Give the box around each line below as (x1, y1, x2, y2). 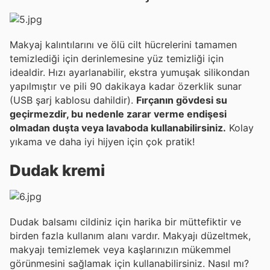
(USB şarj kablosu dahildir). (10, 94, 136, 107)
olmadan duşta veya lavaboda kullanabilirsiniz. (10, 122, 226, 134)
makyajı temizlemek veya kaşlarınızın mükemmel (10, 243, 231, 256)
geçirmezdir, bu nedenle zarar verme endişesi (10, 108, 227, 121)
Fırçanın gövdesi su (136, 94, 227, 107)
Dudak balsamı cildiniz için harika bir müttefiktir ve (10, 216, 241, 228)
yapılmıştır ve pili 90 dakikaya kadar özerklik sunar (10, 80, 242, 93)
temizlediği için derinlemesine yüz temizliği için (10, 52, 224, 65)
